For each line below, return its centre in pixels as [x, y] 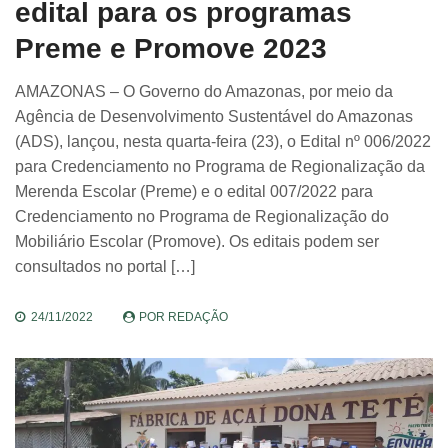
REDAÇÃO [198, 317]
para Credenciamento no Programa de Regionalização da [220, 167]
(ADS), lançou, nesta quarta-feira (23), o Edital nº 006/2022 [223, 142]
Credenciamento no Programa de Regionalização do [202, 217]
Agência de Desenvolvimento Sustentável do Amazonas [214, 117]
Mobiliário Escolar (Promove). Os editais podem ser [197, 242]
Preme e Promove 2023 [171, 49]
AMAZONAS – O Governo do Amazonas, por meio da [204, 92]
